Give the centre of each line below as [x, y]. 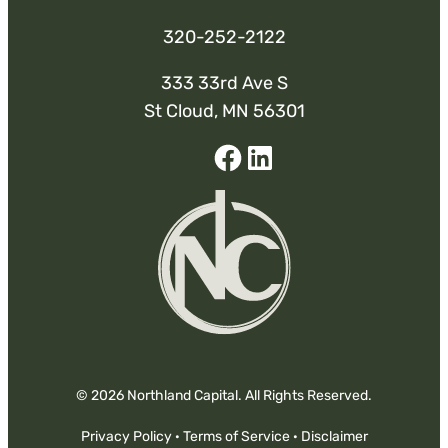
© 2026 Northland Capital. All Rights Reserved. [224, 396]
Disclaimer [334, 437]
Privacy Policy [126, 437]
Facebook [264, 184]
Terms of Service [236, 437]
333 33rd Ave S [224, 83]
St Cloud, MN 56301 [224, 111]
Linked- [290, 184]
